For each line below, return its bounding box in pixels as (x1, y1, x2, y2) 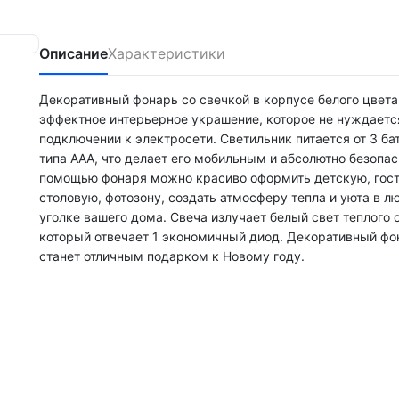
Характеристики (108, 44, 225, 62)
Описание (39, 44, 108, 62)
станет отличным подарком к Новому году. (39, 248, 305, 264)
